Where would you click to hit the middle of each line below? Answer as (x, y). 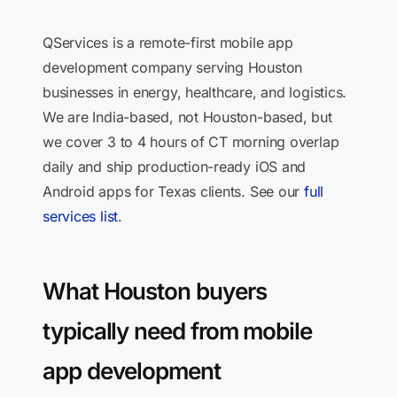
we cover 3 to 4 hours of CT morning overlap (191, 142)
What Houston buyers (155, 291)
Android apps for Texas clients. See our (173, 191)
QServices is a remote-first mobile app (168, 43)
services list (81, 216)
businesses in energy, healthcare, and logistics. (195, 92)
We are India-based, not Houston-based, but (187, 117)
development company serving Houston (173, 67)
